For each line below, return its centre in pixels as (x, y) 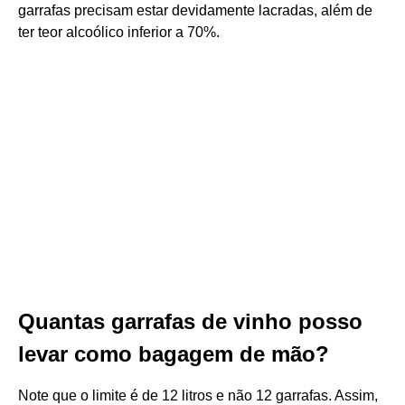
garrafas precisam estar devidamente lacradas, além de (195, 10)
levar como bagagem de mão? (174, 354)
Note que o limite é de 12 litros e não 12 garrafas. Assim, (198, 396)
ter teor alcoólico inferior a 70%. (119, 32)
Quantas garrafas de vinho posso (190, 321)
